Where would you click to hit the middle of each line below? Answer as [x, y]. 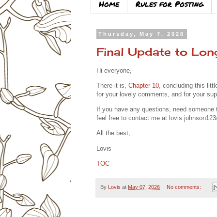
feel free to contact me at [133, 118]
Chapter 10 [144, 86]
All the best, [113, 133]
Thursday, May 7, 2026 [142, 34]
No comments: [184, 187]
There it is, [112, 86]
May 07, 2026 [144, 187]
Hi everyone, [114, 70]
